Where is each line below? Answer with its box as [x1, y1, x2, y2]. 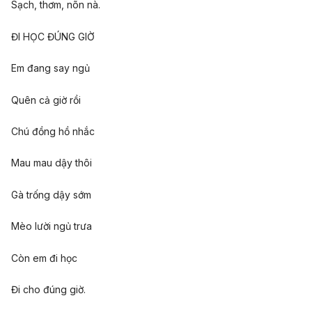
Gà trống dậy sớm [11, 188, 91, 201]
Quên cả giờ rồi [11, 93, 81, 106]
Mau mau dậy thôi [11, 157, 92, 169]
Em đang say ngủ [11, 62, 90, 75]
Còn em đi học [11, 251, 77, 264]
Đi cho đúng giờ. [11, 283, 86, 295]
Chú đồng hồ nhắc [11, 125, 95, 138]
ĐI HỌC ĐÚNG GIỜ [11, 30, 95, 42]
